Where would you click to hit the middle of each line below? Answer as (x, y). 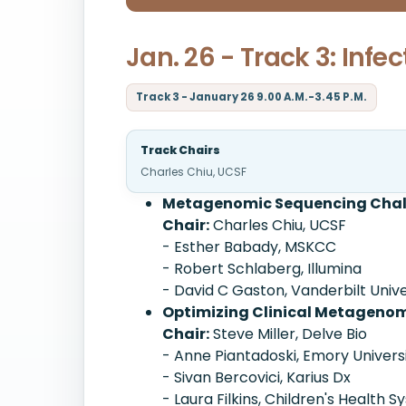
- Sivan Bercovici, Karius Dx (256, 377)
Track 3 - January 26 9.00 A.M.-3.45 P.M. (251, 97)
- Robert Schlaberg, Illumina (262, 269)
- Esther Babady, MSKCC (249, 247)
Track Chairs (180, 150)
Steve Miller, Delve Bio (288, 334)
